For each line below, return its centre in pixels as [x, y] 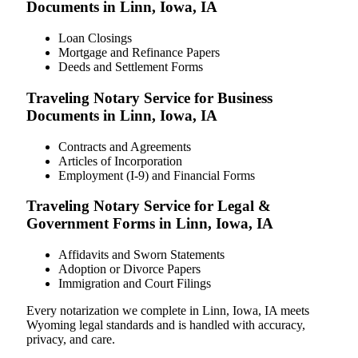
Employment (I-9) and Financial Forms [157, 175]
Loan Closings [95, 38]
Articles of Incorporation [120, 161]
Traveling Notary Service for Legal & [149, 206]
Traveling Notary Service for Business [149, 97]
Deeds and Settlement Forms [131, 67]
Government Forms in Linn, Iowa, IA [150, 224]
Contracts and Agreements [125, 146]
